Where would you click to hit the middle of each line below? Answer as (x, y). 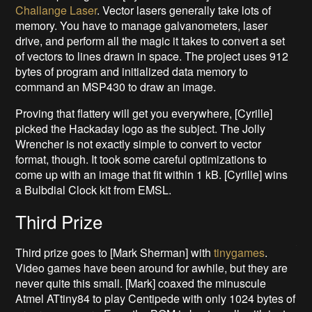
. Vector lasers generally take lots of (184, 10)
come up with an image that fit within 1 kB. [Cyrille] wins (152, 175)
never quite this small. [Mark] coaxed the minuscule (141, 283)
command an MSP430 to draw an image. (116, 87)
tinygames (240, 253)
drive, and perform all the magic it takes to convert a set (150, 41)
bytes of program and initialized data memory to (132, 72)
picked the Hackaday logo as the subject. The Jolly (141, 129)
